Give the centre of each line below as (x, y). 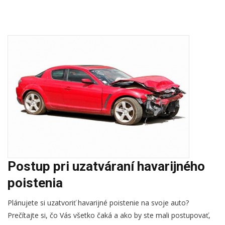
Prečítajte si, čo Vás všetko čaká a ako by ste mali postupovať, (109, 215)
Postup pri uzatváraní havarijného (106, 166)
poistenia (35, 183)
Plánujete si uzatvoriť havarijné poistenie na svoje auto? (98, 203)
